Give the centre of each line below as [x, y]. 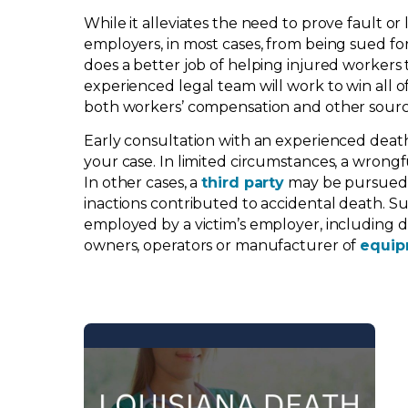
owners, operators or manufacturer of [222, 245]
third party [243, 183]
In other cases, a [143, 183]
